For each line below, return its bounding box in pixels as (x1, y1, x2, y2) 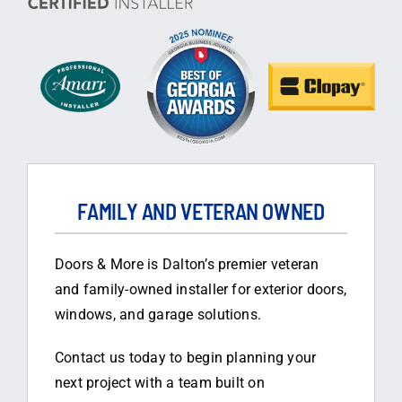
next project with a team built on (54, 373, 265, 391)
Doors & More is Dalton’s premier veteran (54, 255, 319, 273)
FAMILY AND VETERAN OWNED (77, 197, 325, 224)
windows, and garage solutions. (54, 305, 262, 323)
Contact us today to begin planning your (54, 348, 317, 366)
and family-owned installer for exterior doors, (54, 280, 347, 298)
